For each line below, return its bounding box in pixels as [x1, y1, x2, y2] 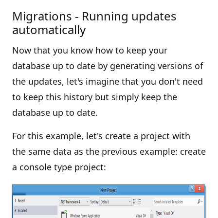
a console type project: [12, 161, 106, 173]
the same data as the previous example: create [12, 145, 206, 157]
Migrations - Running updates [12, 8, 177, 24]
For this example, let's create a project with [12, 130, 190, 142]
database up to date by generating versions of [12, 60, 203, 72]
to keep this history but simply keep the [12, 91, 177, 103]
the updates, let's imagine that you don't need [12, 75, 203, 87]
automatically [12, 21, 86, 37]
